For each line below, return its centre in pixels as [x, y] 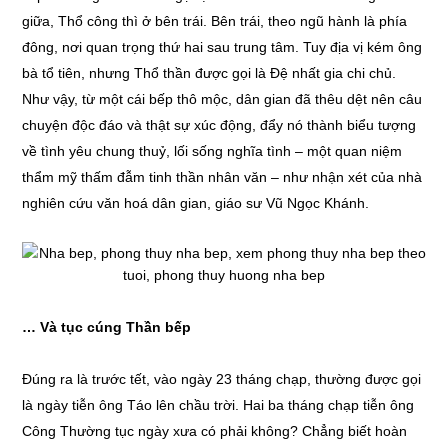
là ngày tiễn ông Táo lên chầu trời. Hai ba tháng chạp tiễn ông [218, 405]
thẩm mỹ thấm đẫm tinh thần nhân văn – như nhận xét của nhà [222, 177]
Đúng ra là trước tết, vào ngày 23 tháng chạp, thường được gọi [222, 379]
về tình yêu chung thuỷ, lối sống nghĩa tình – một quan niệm [212, 151]
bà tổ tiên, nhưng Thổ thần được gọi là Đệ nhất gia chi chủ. [209, 73]
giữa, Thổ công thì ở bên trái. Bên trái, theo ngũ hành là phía [215, 21]
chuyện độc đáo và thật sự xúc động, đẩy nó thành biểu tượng [219, 125]
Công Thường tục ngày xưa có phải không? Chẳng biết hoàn [215, 431]
